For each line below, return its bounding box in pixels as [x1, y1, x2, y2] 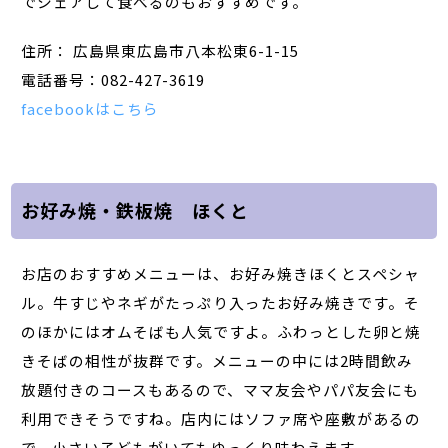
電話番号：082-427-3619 [21, 68, 206, 90]
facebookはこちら [21, 97, 160, 119]
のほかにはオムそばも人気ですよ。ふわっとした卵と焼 [21, 320, 422, 342]
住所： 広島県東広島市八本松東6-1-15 [21, 39, 300, 61]
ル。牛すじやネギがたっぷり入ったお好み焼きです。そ [21, 291, 421, 313]
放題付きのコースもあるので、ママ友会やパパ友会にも [21, 378, 420, 400]
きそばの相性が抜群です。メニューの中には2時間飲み [21, 349, 414, 371]
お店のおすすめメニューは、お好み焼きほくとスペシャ [21, 262, 421, 284]
